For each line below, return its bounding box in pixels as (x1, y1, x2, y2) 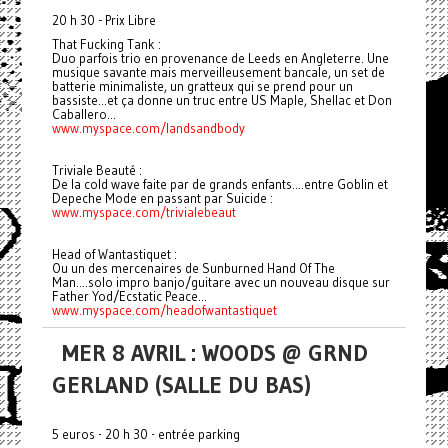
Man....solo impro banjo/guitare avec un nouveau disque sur (51, 273, 390, 290)
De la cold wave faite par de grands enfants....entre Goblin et (51, 175, 388, 192)
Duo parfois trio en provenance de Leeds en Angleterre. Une (51, 49, 389, 66)
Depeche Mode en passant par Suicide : (51, 189, 273, 206)
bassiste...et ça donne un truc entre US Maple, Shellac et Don (51, 91, 392, 108)
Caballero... (51, 105, 116, 122)
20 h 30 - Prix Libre (51, 11, 156, 28)
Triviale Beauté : (51, 161, 142, 178)
